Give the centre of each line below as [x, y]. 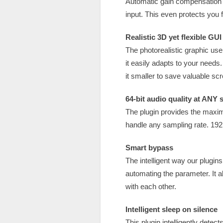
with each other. [151, 186]
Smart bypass [149, 148]
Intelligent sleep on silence [171, 209]
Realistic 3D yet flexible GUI [173, 37]
